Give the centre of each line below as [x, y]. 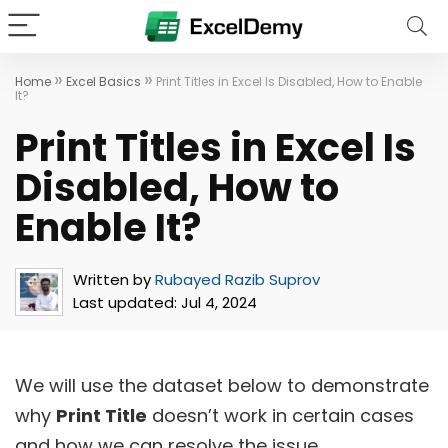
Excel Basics [103, 81]
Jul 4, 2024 [217, 302]
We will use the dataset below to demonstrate [222, 385]
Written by [112, 279]
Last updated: [125, 302]
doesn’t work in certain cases [280, 415]
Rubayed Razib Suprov [237, 279]
